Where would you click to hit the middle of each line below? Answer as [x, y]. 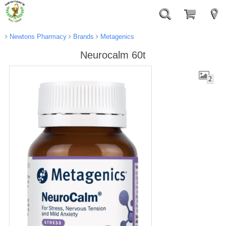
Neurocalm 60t [113, 55]
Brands [82, 37]
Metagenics [116, 37]
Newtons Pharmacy [37, 37]
